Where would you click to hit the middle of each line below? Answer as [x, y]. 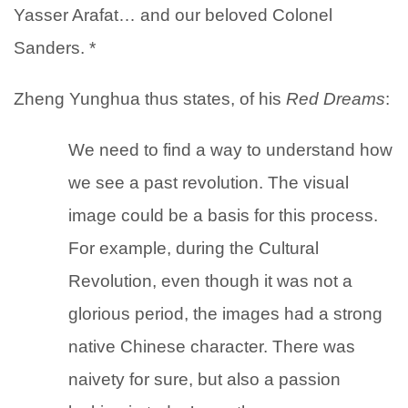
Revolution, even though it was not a [210, 281]
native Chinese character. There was [212, 347]
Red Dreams [336, 99]
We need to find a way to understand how [230, 150]
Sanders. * [55, 48]
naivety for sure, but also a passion [204, 380]
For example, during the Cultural [194, 249]
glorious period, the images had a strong [225, 314]
